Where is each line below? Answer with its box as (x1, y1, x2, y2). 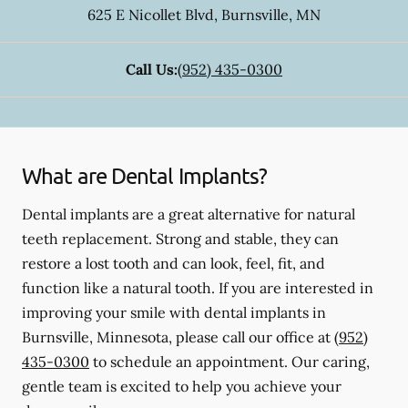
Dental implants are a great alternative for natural (22, 205, 355, 223)
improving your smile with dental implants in (22, 303, 326, 321)
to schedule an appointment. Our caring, (89, 352, 370, 371)
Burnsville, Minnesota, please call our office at (22, 328, 334, 346)
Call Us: (126, 60, 178, 78)
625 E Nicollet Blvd (87, 5, 214, 24)
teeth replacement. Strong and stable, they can (22, 229, 339, 248)
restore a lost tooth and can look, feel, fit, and (22, 254, 325, 272)
